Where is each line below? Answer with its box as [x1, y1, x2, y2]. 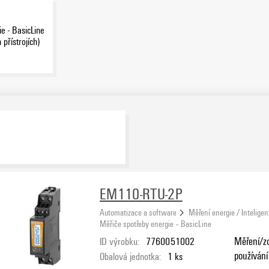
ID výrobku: [100, 234, 139, 248]
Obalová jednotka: [100, 249, 161, 263]
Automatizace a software [100, 206, 177, 218]
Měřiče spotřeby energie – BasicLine [100, 217, 211, 229]
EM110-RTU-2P [100, 183, 183, 204]
